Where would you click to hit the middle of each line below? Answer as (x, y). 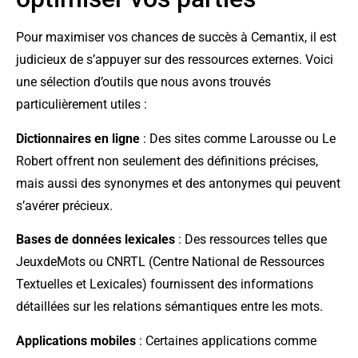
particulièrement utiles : (82, 105)
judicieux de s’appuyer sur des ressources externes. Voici (175, 60)
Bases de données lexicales (95, 240)
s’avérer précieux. (64, 205)
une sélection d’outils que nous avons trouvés (143, 82)
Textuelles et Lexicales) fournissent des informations (165, 284)
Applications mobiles (76, 340)
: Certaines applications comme (226, 340)
